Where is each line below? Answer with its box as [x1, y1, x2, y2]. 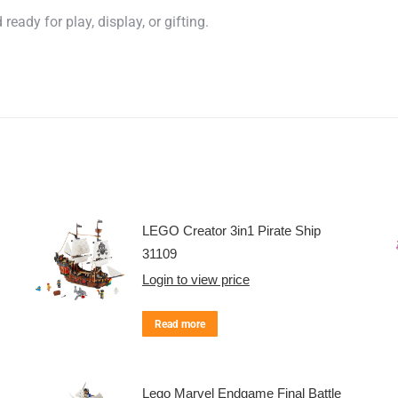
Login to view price [141, 272, 250, 287]
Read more [154, 318, 205, 330]
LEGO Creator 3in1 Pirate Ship [141, 223, 321, 238]
